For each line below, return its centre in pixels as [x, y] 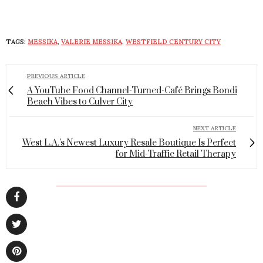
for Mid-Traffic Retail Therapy [176, 154]
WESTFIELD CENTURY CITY [173, 41]
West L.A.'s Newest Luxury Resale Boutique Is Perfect [129, 143]
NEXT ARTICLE [215, 128]
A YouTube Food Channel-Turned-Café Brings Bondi [132, 90]
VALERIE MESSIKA [92, 41]
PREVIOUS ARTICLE [56, 76]
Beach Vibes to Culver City [80, 102]
